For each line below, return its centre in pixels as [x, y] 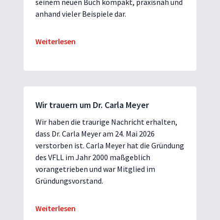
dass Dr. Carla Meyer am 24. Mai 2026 [95, 133]
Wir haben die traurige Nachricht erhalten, [106, 122]
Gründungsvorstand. [69, 180]
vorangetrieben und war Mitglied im [95, 169]
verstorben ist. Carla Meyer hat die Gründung [110, 145]
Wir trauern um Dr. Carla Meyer [92, 105]
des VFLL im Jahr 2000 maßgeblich [93, 157]
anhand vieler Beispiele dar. [81, 14]
